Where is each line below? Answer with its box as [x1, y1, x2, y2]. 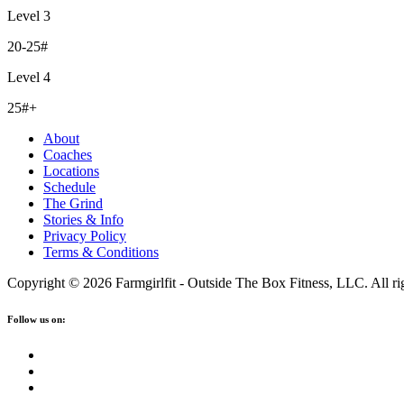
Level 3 [7, 7, 50, 23]
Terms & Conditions [43, 243, 159, 260]
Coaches [43, 146, 92, 162]
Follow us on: [7, 313, 66, 325]
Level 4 [7, 69, 50, 85]
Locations [43, 162, 99, 179]
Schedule [43, 179, 96, 195]
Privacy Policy [43, 227, 126, 243]
